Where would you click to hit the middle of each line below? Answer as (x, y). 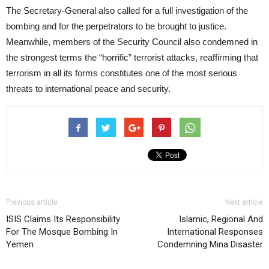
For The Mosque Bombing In (62, 232)
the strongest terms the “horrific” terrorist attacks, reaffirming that (132, 57)
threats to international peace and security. (88, 89)
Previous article (32, 202)
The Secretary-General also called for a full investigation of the (127, 11)
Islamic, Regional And (221, 219)
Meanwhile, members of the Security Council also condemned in (132, 42)
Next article (244, 202)
